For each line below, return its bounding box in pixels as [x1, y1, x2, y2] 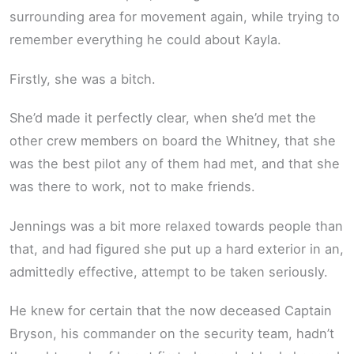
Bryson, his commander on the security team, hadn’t [9, 326, 334, 342]
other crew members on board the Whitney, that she [9, 133, 336, 149]
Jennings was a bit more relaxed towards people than [9, 217, 343, 234]
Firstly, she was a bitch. [9, 70, 156, 87]
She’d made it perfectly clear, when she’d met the [9, 110, 316, 126]
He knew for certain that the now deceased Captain [9, 303, 332, 319]
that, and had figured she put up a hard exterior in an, [9, 240, 344, 257]
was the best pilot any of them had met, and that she [9, 156, 340, 172]
